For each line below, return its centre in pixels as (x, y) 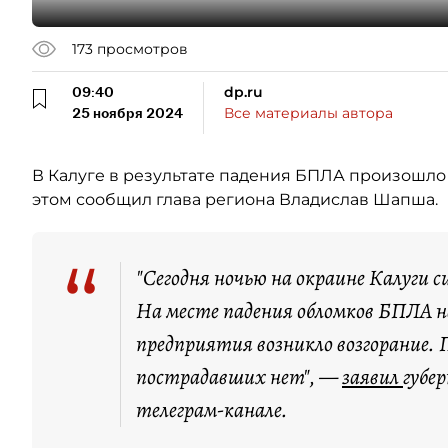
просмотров (142, 48)
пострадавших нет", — (239, 377)
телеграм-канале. (212, 410)
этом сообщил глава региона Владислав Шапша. (235, 199)
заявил (372, 377)
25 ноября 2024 (127, 113)
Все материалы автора (308, 113)
